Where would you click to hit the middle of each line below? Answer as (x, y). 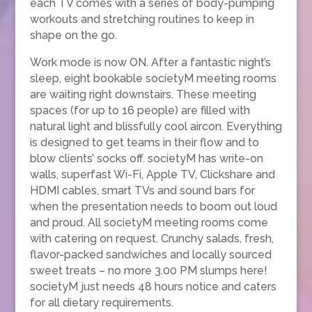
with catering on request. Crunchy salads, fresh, (151, 238)
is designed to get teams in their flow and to (144, 142)
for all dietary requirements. (101, 302)
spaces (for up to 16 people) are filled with (140, 110)
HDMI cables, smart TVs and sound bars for (142, 190)
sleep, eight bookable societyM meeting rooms (153, 78)
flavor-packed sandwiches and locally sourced (150, 254)
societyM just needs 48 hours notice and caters (153, 286)
